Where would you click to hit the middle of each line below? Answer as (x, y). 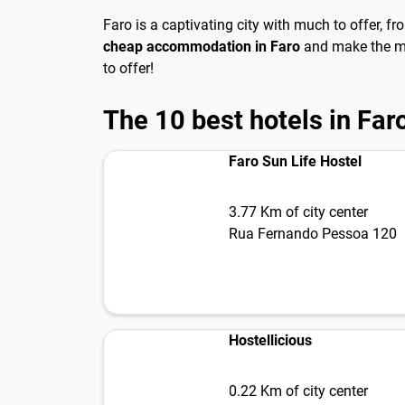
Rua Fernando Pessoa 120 (313, 234)
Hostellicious (270, 341)
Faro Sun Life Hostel (295, 162)
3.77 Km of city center (298, 212)
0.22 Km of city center (298, 391)
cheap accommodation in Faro (202, 46)
